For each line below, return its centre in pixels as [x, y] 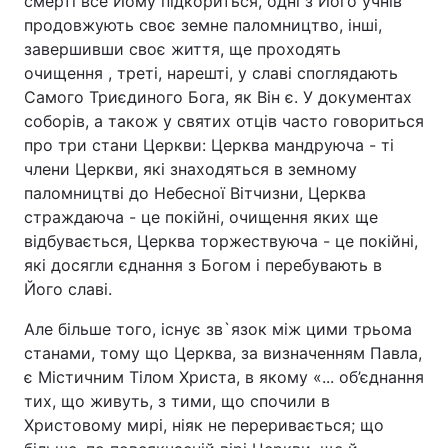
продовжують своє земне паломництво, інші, [203, 25]
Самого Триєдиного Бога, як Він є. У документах [218, 97]
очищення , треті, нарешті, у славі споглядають [211, 73]
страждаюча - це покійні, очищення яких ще [201, 217]
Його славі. [68, 289]
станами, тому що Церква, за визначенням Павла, [223, 353]
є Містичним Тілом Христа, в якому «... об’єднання [224, 377]
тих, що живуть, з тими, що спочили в [177, 401]
